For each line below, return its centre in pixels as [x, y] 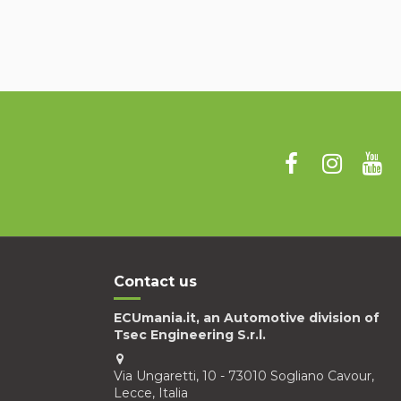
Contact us [155, 281]
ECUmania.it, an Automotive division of [247, 318]
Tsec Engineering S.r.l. [190, 335]
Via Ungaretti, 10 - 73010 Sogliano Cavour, [244, 376]
